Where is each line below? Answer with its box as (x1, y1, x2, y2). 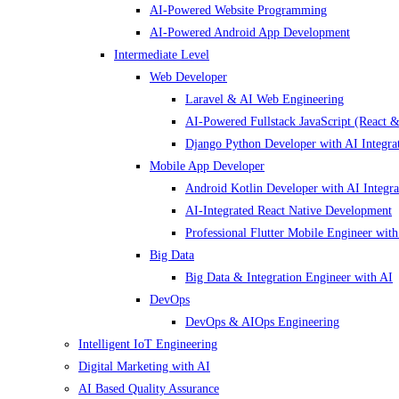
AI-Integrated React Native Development (185, 204, 392, 217)
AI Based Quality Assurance (78, 382, 219, 395)
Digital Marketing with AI (78, 360, 210, 373)
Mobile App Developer (150, 159, 265, 173)
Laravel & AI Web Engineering (185, 93, 344, 106)
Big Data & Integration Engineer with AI (185, 271, 393, 284)
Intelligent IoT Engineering (78, 338, 217, 351)
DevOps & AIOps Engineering (185, 315, 339, 329)
